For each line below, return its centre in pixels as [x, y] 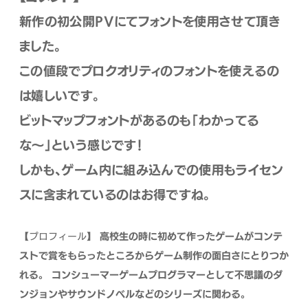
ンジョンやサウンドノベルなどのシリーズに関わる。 [135, 294]
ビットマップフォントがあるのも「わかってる [139, 120]
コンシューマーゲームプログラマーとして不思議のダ [167, 274]
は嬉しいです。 [59, 96]
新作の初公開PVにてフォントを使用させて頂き [150, 21]
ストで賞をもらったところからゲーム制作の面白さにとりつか [154, 255]
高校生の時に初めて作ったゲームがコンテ [191, 236]
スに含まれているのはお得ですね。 [115, 195]
